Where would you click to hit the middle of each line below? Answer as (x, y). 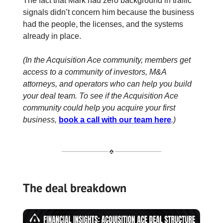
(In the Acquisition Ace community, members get (107, 60)
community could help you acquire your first (99, 108)
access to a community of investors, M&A (95, 72)
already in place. (52, 36)
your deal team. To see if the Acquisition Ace (101, 96)
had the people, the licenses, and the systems (103, 24)
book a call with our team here (115, 120)
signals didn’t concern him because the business (109, 12)
